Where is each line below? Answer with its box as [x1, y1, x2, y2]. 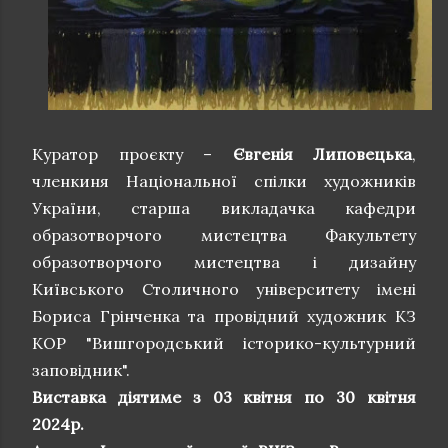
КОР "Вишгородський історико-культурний [32, 332, 416, 353]
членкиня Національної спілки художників [32, 170, 416, 191]
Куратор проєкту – [32, 143, 233, 164]
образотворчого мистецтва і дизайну [32, 251, 416, 272]
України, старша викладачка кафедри [32, 197, 416, 218]
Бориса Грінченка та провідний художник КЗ [32, 305, 416, 326]
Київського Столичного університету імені [32, 278, 416, 299]
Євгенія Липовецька [232, 143, 412, 164]
